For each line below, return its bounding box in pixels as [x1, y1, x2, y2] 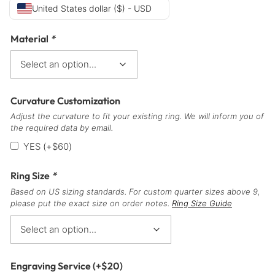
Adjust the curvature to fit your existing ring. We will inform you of [10, 111, 264, 122]
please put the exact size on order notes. [10, 198, 172, 209]
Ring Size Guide [172, 198, 232, 209]
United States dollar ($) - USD [32, 2, 152, 14]
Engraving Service [10, 260, 93, 273]
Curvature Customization [10, 95, 120, 107]
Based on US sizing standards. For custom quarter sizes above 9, [10, 187, 260, 197]
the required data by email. [10, 123, 113, 133]
